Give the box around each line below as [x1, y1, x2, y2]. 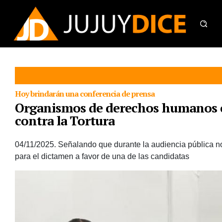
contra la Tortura [15, 112, 114, 129]
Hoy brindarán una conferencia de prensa [15, 88, 155, 99]
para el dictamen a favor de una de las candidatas [15, 152, 189, 161]
